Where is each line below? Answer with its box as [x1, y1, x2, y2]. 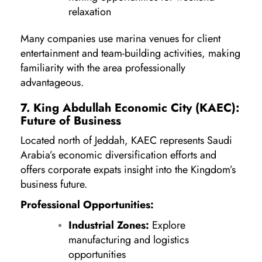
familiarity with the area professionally [20, 60, 185, 75]
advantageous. [20, 74, 84, 90]
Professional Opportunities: [20, 196, 154, 212]
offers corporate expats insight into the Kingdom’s [20, 161, 236, 177]
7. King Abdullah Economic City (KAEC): [20, 99, 239, 116]
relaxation [68, 4, 111, 19]
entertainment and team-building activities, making [20, 45, 240, 61]
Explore [149, 217, 185, 233]
